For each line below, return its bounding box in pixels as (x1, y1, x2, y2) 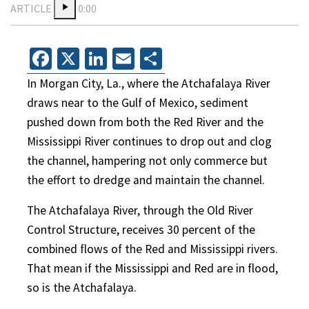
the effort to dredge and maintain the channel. (27, 172, 265, 188)
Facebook (52, 44, 140, 72)
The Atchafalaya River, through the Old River (27, 202, 253, 218)
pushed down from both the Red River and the (27, 114, 263, 130)
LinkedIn (107, 44, 188, 72)
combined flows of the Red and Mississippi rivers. (27, 241, 278, 257)
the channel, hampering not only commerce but (27, 152, 268, 168)
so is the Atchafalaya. (27, 279, 137, 295)
